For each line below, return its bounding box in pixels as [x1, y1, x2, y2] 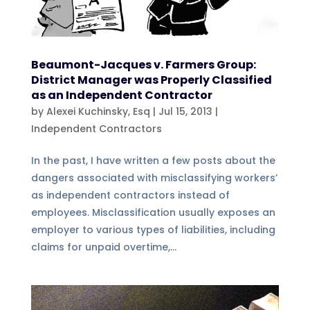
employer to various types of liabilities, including [30, 223, 275, 237]
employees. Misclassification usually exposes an [30, 206, 275, 220]
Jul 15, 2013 [158, 104, 212, 119]
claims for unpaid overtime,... [30, 240, 176, 255]
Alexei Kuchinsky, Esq [46, 104, 150, 119]
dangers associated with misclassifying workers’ [30, 171, 277, 185]
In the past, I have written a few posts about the [30, 154, 275, 168]
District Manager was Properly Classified [30, 72, 272, 89]
